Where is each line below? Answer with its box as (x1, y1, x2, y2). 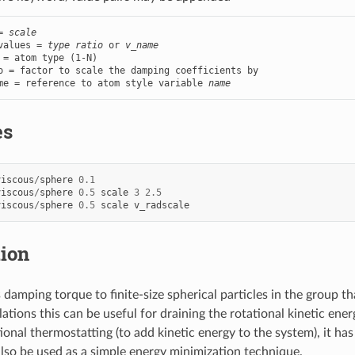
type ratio (47, 39, 103, 51)
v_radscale (133, 199, 189, 211)
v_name (124, 39, 158, 51)
